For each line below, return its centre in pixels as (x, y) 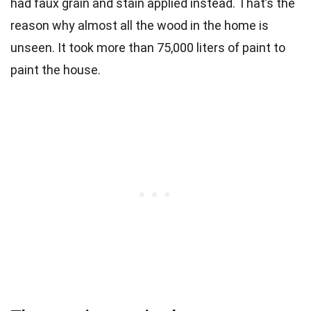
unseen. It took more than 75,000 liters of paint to (148, 48)
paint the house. (56, 70)
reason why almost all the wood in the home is (140, 26)
